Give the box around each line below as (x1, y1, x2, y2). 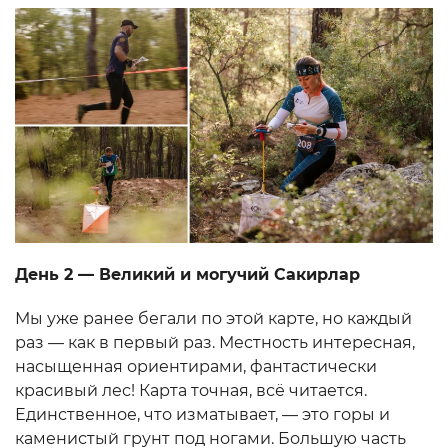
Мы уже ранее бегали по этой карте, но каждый (15, 308, 412, 328)
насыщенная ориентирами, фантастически (15, 356, 377, 376)
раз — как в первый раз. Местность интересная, (15, 332, 415, 352)
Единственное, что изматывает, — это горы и (15, 404, 390, 424)
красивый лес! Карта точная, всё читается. (15, 380, 367, 400)
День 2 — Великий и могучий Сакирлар (15, 264, 360, 284)
